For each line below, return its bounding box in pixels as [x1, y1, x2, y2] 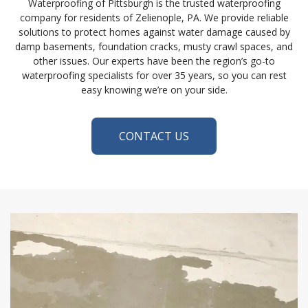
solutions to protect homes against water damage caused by [18, 25, 290, 39]
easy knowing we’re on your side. [80, 83, 228, 97]
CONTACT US [119, 129, 189, 144]
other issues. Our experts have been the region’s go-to [33, 54, 275, 68]
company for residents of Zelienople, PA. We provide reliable [19, 11, 289, 25]
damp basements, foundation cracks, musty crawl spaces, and [15, 40, 293, 54]
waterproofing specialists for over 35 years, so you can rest [21, 69, 287, 82]
